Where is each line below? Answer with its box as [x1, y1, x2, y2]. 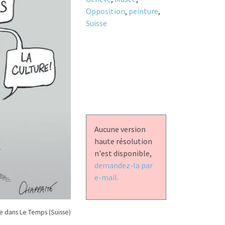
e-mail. [94, 172, 119, 182]
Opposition [85, 6, 125, 16]
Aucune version [94, 124, 146, 134]
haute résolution [94, 136, 152, 146]
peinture [128, 6, 158, 16]
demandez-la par [94, 160, 153, 170]
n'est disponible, [94, 148, 152, 158]
